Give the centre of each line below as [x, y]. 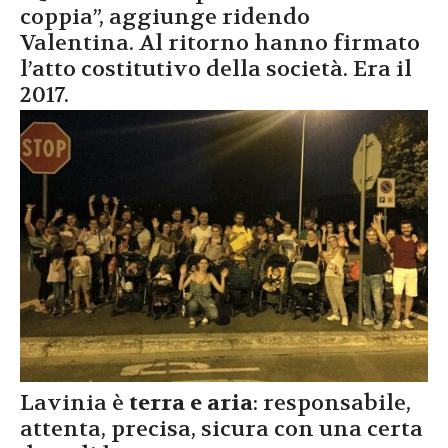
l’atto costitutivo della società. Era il [216, 68]
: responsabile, [332, 403]
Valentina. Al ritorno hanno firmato [220, 42]
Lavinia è [74, 403]
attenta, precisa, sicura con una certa [221, 429]
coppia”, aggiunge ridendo [165, 16]
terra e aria [191, 403]
